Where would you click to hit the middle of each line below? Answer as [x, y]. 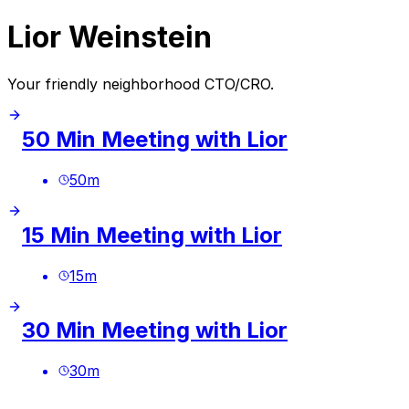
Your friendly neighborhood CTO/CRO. [141, 84]
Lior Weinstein [110, 37]
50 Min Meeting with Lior [155, 139]
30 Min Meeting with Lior [155, 330]
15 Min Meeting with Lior [152, 235]
